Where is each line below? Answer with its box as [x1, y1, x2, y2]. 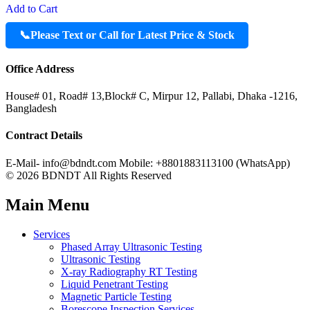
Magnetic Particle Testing [61, 290, 172, 302]
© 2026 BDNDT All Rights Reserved [6, 169, 172, 181]
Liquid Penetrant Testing [61, 277, 168, 290]
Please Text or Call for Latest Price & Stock [30, 28, 235, 41]
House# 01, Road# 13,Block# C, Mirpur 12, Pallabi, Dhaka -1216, [6, 90, 298, 102]
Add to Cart [6, 2, 57, 15]
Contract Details [6, 129, 82, 142]
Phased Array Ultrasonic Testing [61, 240, 202, 253]
